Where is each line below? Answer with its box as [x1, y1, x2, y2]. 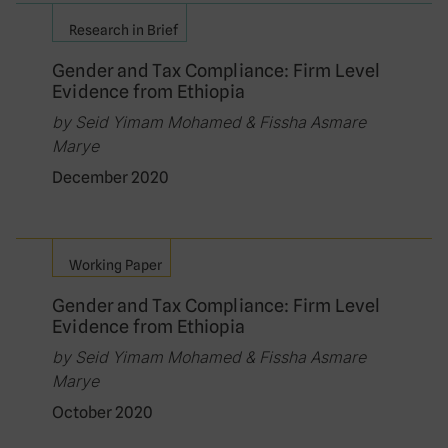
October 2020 [52, 403, 153, 422]
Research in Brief [69, 22, 178, 38]
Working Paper [69, 257, 162, 273]
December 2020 [52, 168, 169, 187]
